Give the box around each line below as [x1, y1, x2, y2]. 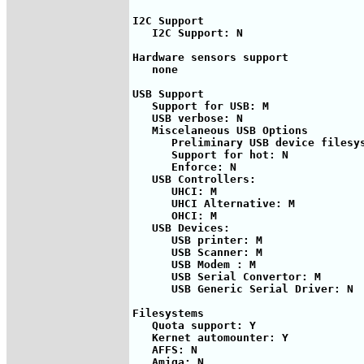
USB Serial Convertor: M [132, 270, 321, 283]
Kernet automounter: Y [132, 331, 288, 344]
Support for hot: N [132, 148, 288, 161]
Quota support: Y [132, 318, 256, 331]
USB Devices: [132, 221, 230, 234]
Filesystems [132, 306, 204, 319]
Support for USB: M [132, 99, 269, 112]
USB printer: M [132, 233, 262, 246]
